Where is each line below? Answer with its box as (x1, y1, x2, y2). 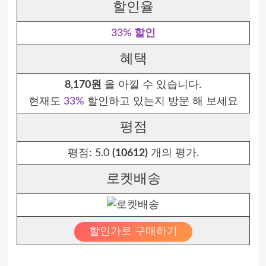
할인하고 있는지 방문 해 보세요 (84, 96, 238, 107)
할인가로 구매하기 (88, 226, 178, 237)
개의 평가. (147, 148, 199, 159)
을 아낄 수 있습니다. (102, 80, 201, 90)
